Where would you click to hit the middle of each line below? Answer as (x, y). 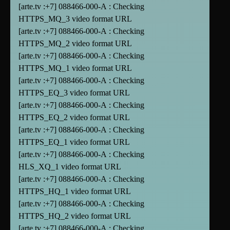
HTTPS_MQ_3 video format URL (75, 19)
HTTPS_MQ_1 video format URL (75, 68)
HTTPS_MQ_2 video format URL (75, 44)
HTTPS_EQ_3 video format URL (74, 93)
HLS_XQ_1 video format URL (70, 167)
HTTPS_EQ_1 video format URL (74, 142)
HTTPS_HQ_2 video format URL (75, 216)
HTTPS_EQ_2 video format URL (74, 118)
